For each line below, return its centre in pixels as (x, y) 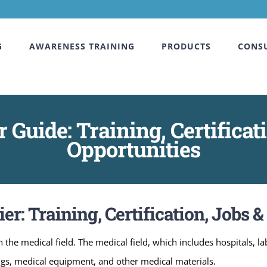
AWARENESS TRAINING (82, 46)
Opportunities (133, 149)
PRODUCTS (186, 46)
